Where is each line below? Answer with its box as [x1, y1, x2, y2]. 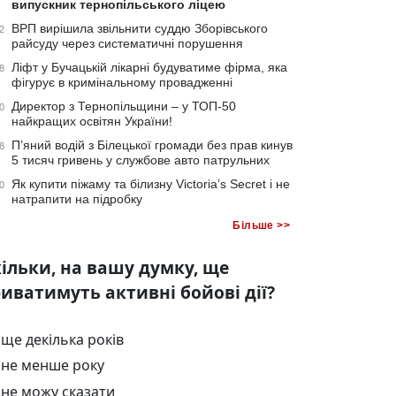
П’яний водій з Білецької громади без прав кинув [11, 138, 293, 152]
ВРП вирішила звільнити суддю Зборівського [11, 21, 268, 35]
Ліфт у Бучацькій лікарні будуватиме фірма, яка [11, 60, 287, 74]
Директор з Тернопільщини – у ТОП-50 [11, 99, 236, 113]
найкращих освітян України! [11, 114, 172, 128]
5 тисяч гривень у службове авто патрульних [11, 153, 270, 167]
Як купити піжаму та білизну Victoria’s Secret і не [11, 177, 290, 191]
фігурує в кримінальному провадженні [11, 75, 232, 89]
